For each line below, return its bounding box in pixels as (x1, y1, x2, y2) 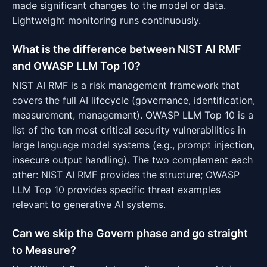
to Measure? (12, 244, 76, 256)
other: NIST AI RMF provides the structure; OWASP (12, 169, 240, 181)
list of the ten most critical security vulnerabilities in (12, 124, 246, 136)
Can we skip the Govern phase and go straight (12, 227, 248, 240)
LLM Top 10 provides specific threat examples (12, 184, 221, 195)
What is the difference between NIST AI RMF (12, 43, 241, 55)
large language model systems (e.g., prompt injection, (12, 139, 254, 151)
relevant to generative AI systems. (12, 198, 166, 210)
